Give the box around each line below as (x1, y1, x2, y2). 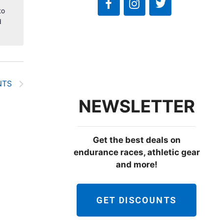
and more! (115, 160, 158, 170)
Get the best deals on (92, 135, 181, 145)
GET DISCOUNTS (96, 194, 177, 205)
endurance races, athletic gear (73, 147, 200, 158)
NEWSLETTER (78, 96, 195, 117)
